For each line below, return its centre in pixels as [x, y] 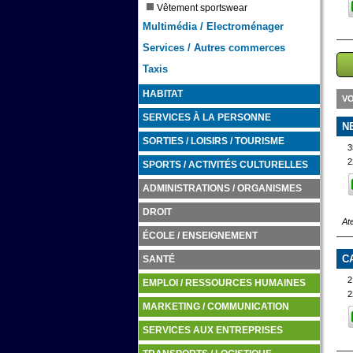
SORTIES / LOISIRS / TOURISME [213, 141]
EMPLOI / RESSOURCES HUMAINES [224, 283]
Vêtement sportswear [203, 8]
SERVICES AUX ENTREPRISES [212, 330]
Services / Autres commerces [214, 48]
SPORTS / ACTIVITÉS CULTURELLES [225, 165]
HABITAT [162, 94]
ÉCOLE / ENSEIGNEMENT [200, 236]
